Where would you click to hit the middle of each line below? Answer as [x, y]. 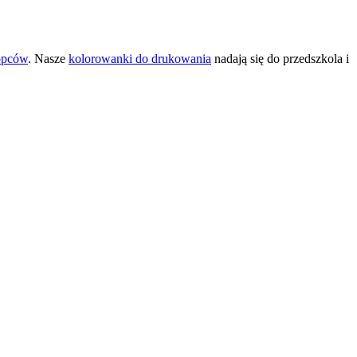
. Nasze [48, 58]
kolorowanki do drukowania [140, 58]
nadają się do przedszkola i [280, 58]
